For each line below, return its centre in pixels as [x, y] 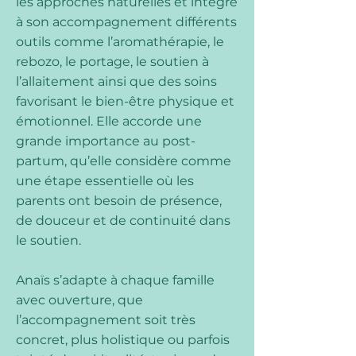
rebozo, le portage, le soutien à [112, 62]
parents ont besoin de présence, [119, 201]
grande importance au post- [106, 141]
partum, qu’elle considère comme [124, 161]
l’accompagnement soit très [106, 320]
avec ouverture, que [79, 300]
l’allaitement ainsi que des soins [116, 81]
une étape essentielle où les [105, 181]
